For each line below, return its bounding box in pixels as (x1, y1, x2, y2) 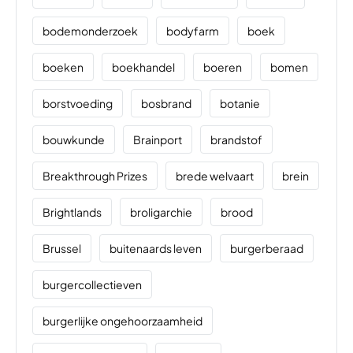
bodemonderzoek (43, 24, 138, 39)
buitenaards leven (110, 241, 202, 256)
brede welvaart (176, 169, 254, 184)
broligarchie (130, 205, 192, 220)
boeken (43, 60, 84, 75)
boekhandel (112, 60, 175, 75)
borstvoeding (43, 96, 113, 111)
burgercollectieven (43, 277, 142, 292)
